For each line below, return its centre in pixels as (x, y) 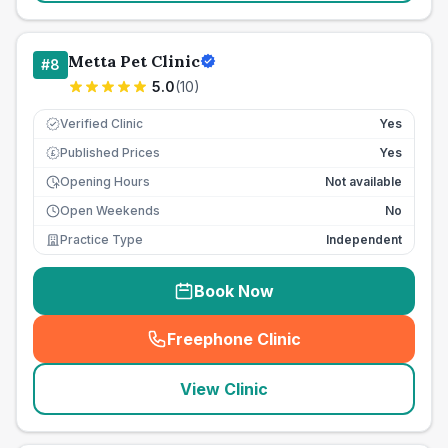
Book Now (234, 291)
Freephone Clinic (234, 339)
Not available (363, 181)
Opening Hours (105, 181)
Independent (364, 239)
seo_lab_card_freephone (328, 349)
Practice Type (101, 239)
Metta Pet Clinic (134, 61)
